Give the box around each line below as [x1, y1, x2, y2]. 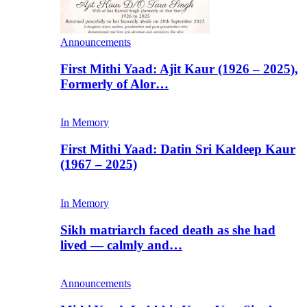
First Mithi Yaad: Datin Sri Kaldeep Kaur [60, 142, 295, 157]
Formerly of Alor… [60, 76, 169, 91]
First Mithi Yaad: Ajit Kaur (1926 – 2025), [60, 61, 298, 76]
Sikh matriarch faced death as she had [60, 222, 275, 237]
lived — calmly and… [60, 237, 182, 252]
